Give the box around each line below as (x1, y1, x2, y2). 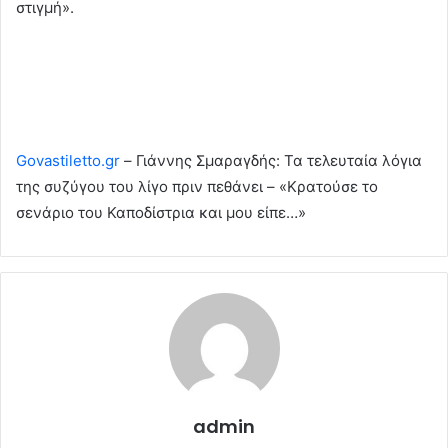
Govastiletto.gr (16, 150, 120, 170)
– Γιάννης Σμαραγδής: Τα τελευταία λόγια (120, 150, 422, 170)
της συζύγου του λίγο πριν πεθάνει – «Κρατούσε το (16, 176, 378, 196)
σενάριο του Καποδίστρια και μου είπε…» (16, 202, 306, 222)
